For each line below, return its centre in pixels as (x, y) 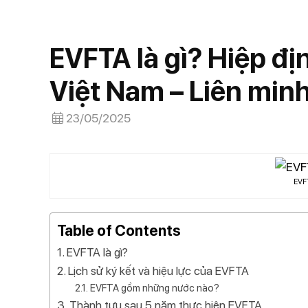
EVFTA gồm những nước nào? (154, 288)
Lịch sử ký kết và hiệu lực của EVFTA (159, 271)
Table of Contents (119, 230)
